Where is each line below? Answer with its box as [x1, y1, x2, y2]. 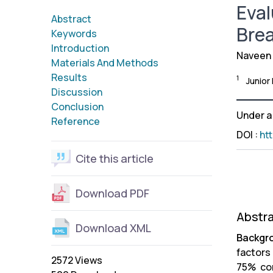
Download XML [76, 220, 151, 235]
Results [51, 70, 87, 84]
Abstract [51, 12, 91, 26]
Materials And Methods [51, 55, 158, 69]
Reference [51, 114, 100, 128]
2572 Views [51, 253, 102, 267]
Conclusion [51, 99, 104, 113]
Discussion [51, 85, 102, 99]
